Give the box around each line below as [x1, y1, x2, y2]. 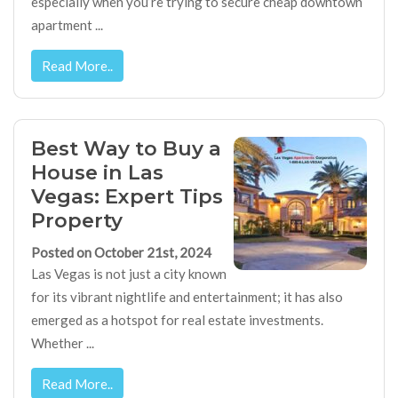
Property [30, 207, 123, 233]
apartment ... [30, 17, 103, 34]
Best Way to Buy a [30, 135, 221, 161]
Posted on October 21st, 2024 [30, 243, 211, 260]
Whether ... [30, 334, 94, 351]
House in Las [30, 159, 163, 185]
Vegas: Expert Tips [30, 183, 223, 209]
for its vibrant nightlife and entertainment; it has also [30, 288, 343, 305]
